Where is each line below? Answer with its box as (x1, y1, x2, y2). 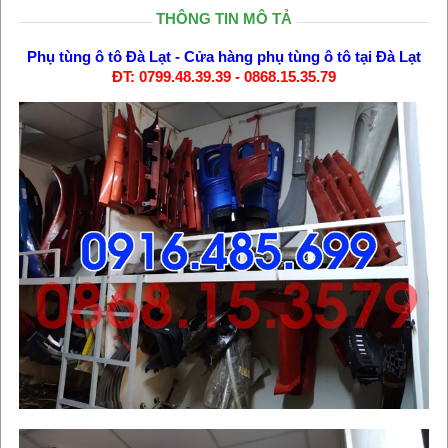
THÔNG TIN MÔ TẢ (156, 9, 292, 27)
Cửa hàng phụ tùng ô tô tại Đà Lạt (184, 48, 421, 65)
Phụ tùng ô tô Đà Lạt (27, 48, 171, 65)
